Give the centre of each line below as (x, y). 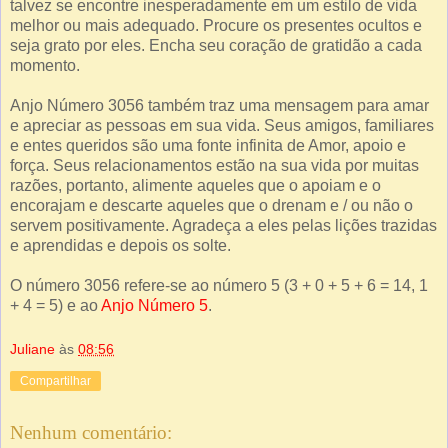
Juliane (32, 348)
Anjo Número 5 (154, 305)
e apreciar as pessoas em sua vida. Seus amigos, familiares (222, 125)
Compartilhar (55, 380)
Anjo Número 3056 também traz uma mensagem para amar (219, 105)
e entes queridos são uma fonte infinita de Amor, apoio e (208, 145)
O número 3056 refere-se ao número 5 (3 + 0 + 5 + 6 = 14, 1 (219, 285)
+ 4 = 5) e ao (55, 305)
